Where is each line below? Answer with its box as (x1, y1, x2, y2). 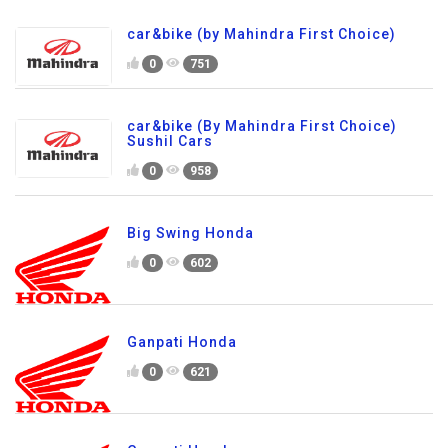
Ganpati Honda (127, 333, 237, 350)
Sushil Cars (127, 133, 213, 149)
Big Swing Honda (127, 224, 254, 241)
